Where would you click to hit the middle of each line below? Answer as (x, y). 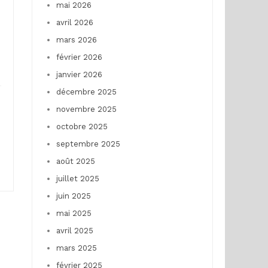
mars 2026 (76, 40)
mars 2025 (76, 248)
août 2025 (75, 161)
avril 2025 (74, 231)
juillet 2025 (77, 179)
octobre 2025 (82, 127)
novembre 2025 (86, 109)
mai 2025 (74, 213)
